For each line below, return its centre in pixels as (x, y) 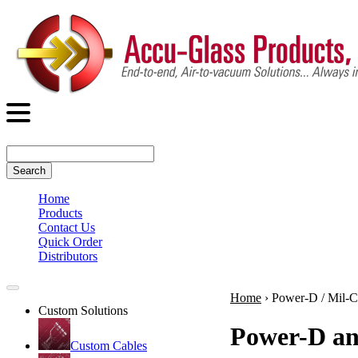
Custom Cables (109, 346)
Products (60, 213)
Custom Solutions (83, 310)
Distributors (68, 256)
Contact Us (67, 227)
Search (29, 171)
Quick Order (70, 242)
